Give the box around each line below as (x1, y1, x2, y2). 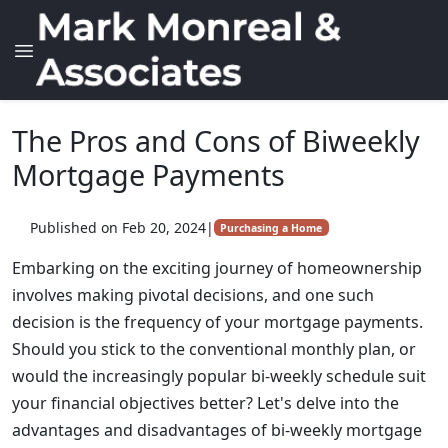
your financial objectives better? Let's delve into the (12, 392, 399, 414)
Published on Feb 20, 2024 (29, 218, 206, 237)
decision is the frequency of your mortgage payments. (12, 311, 423, 333)
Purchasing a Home (220, 220, 323, 235)
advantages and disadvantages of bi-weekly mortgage (12, 419, 422, 441)
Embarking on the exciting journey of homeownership (12, 257, 422, 279)
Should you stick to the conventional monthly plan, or (12, 338, 416, 360)
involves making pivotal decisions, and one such (12, 284, 374, 306)
